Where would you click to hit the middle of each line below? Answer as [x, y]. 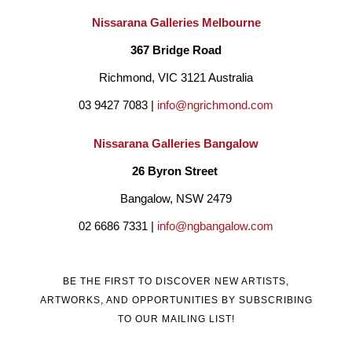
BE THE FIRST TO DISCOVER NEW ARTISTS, [176, 281]
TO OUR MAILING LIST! [176, 319]
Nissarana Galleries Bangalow [176, 143]
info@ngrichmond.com [215, 105]
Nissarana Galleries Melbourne [176, 22]
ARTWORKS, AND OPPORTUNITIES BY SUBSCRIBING [176, 300]
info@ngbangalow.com [215, 226]
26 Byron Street [176, 171]
